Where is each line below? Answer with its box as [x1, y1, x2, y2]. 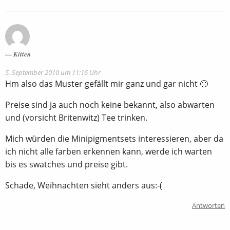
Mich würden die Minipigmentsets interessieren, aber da [5, 133, 223, 145]
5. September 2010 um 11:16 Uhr [5, 68, 101, 78]
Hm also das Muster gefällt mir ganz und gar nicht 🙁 [5, 78, 208, 90]
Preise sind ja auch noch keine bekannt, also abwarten [5, 99, 215, 111]
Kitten [13, 49, 31, 59]
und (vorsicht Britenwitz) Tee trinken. [5, 112, 147, 124]
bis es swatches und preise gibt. [5, 159, 128, 170]
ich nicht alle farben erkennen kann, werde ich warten [5, 146, 212, 158]
